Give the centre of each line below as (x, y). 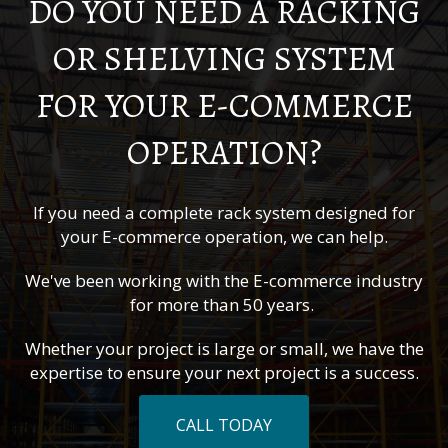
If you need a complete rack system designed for (224, 213)
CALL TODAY (224, 425)
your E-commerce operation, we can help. (224, 237)
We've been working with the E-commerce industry (224, 281)
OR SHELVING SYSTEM (224, 59)
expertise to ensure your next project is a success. (224, 373)
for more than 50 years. (224, 305)
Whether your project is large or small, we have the (224, 349)
